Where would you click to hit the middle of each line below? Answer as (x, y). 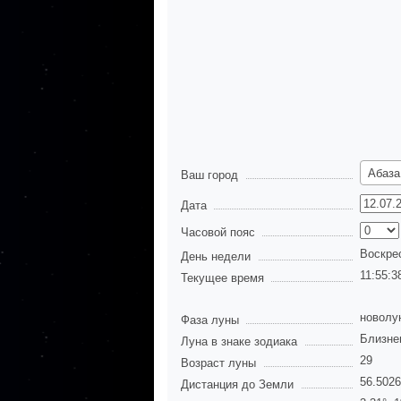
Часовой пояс (218, 233)
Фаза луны (210, 320)
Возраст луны (218, 363)
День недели (216, 257)
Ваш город (209, 175)
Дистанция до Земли (237, 385)
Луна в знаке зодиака (239, 342)
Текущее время (222, 278)
